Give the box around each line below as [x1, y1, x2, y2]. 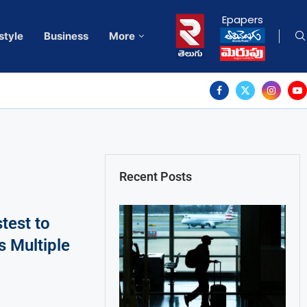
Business [43, 29, 88, 43]
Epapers [222, 12, 264, 27]
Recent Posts [119, 169, 193, 184]
